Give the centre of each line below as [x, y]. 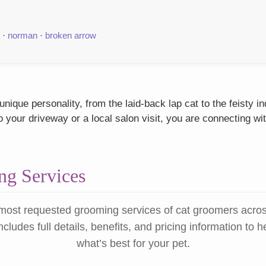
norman [23, 36]
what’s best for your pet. [133, 244]
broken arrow [71, 36]
